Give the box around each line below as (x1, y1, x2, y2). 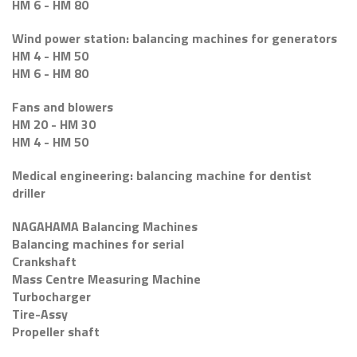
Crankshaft (12, 252, 76, 271)
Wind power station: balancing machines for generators (12, 29, 337, 48)
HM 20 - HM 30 (12, 115, 96, 134)
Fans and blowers (12, 97, 113, 116)
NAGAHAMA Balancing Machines (12, 217, 198, 236)
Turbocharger (12, 287, 91, 306)
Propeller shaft (12, 322, 100, 341)
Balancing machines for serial (12, 234, 184, 253)
